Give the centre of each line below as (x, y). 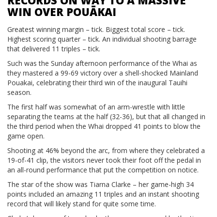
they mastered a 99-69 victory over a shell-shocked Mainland (103, 73)
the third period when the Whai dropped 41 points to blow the (104, 126)
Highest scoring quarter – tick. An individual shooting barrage (102, 39)
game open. (26, 136)
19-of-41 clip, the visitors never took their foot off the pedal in (104, 160)
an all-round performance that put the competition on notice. (103, 170)
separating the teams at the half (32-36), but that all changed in (106, 117)
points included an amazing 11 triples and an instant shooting (103, 194)
